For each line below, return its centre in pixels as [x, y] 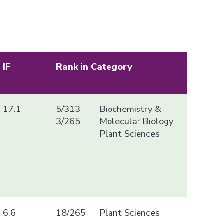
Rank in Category [94, 66]
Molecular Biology [136, 121]
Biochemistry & [130, 109]
